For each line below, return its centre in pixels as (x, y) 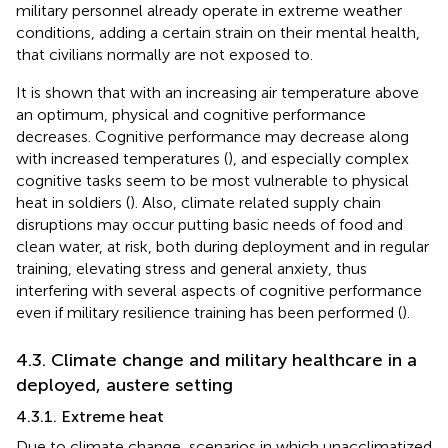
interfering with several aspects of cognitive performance (219, 291)
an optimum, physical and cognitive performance (191, 115)
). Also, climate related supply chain (255, 203)
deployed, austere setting (124, 385)
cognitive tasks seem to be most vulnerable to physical (212, 181)
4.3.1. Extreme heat (90, 417)
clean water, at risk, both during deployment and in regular (222, 247)
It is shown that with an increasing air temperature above (217, 93)
